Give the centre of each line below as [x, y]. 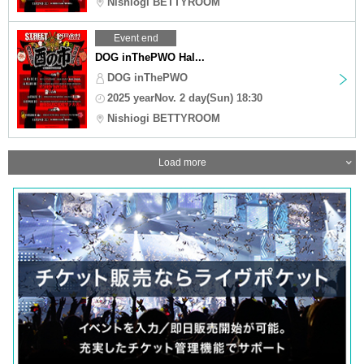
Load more [182, 162]
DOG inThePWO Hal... [150, 57]
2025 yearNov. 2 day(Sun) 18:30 [185, 97]
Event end [136, 38]
